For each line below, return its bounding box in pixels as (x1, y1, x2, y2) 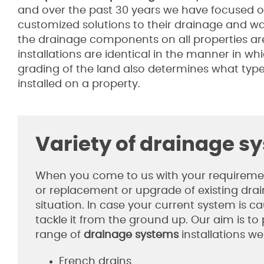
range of (35, 230, 84, 240)
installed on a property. (18, 79, 140, 90)
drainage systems (84, 230, 179, 240)
